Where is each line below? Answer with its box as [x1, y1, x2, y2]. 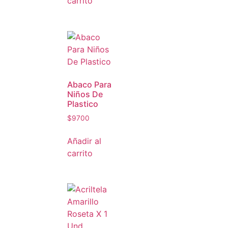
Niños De [67, 89, 103, 99]
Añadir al [67, 135, 101, 146]
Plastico [67, 98, 98, 109]
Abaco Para [67, 79, 111, 90]
